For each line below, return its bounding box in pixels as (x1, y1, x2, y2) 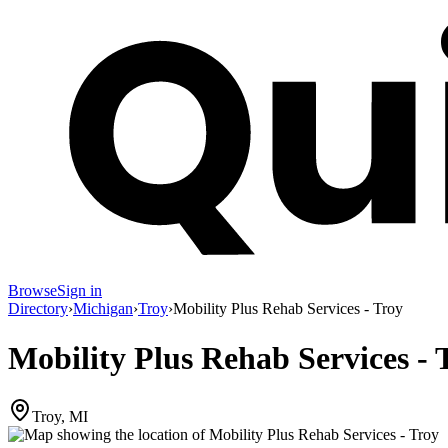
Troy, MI (32, 408, 88, 426)
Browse (8, 282, 57, 300)
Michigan (73, 300, 133, 318)
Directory (8, 300, 68, 318)
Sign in (57, 282, 102, 300)
